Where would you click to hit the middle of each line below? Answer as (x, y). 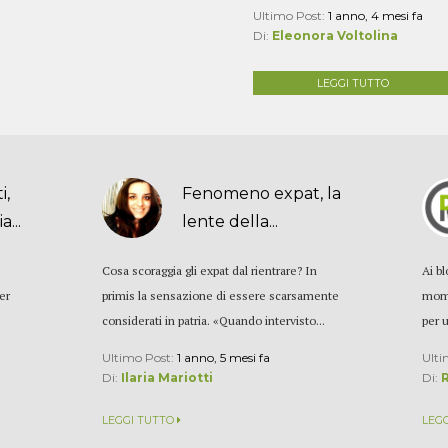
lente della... (230, 221)
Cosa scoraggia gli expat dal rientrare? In (210, 270)
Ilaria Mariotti (167, 377)
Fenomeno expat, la (262, 193)
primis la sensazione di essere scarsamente (221, 295)
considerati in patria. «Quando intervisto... (214, 320)
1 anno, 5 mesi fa (224, 357)
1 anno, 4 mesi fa (375, 15)
